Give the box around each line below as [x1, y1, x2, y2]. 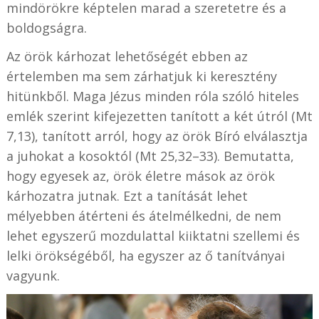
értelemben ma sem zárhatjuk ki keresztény [6, 67, 277, 85]
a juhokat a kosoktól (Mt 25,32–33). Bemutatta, [6, 147, 294, 164]
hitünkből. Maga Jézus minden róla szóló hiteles [6, 87, 299, 105]
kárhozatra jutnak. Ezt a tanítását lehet [6, 187, 248, 204]
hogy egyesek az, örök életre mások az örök [6, 167, 275, 184]
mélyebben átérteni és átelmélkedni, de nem [6, 206, 281, 224]
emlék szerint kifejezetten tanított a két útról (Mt [6, 107, 313, 125]
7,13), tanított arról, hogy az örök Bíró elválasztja [6, 127, 308, 145]
